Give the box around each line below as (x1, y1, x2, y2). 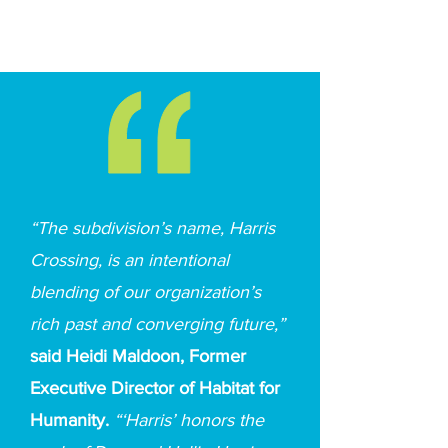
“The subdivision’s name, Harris (30, 218, 275, 238)
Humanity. (30, 410, 114, 430)
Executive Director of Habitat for (30, 378, 280, 398)
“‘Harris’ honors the (114, 410, 264, 430)
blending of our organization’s (30, 282, 261, 302)
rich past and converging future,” (30, 314, 285, 334)
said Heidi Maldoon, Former (30, 346, 246, 366)
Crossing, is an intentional (30, 250, 229, 270)
